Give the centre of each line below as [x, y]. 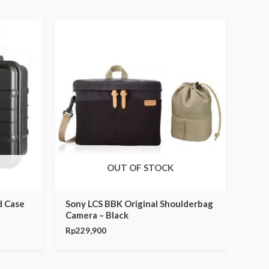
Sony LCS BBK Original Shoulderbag [139, 204]
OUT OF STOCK [140, 167]
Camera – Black [97, 215]
